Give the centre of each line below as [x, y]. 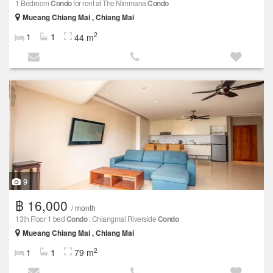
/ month [83, 207]
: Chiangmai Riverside [122, 218]
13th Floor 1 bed [41, 218]
